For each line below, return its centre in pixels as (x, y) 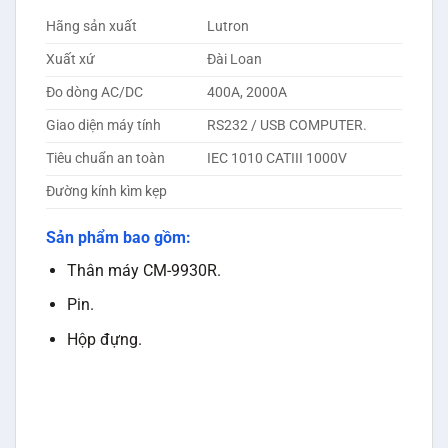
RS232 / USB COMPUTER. (287, 125)
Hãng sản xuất (91, 26)
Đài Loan (235, 59)
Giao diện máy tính (103, 125)
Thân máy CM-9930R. (143, 270)
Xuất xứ (70, 59)
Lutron (228, 26)
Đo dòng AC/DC (94, 92)
